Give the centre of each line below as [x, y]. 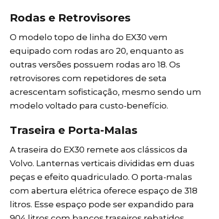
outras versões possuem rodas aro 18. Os [95, 64]
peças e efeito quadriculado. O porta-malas [101, 177]
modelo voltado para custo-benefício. [89, 105]
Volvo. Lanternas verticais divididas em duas [102, 163]
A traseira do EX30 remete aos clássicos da [99, 149]
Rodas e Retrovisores [70, 18]
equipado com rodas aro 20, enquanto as [97, 51]
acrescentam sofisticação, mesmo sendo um [106, 92]
